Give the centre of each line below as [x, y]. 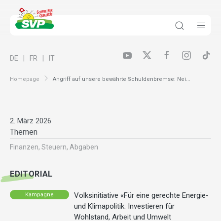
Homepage [25, 79]
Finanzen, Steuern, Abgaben [54, 147]
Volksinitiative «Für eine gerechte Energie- [141, 196]
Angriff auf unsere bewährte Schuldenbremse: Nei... [122, 79]
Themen [24, 132]
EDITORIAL [32, 174]
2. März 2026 [31, 121]
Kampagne [39, 194]
